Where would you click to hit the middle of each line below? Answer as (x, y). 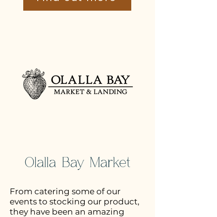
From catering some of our (65, 191)
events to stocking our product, (75, 201)
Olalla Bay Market (77, 163)
